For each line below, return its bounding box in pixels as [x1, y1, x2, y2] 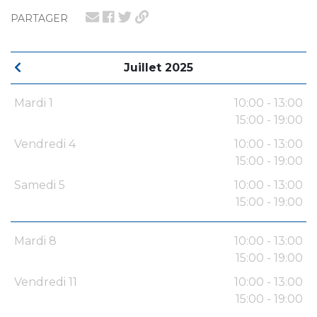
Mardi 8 [14, 234, 57, 248]
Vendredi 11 [14, 275, 77, 289]
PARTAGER [11, 12, 68, 25]
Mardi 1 [14, 96, 53, 110]
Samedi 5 [14, 178, 65, 192]
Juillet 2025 [124, 61, 193, 75]
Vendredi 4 [14, 137, 76, 151]
